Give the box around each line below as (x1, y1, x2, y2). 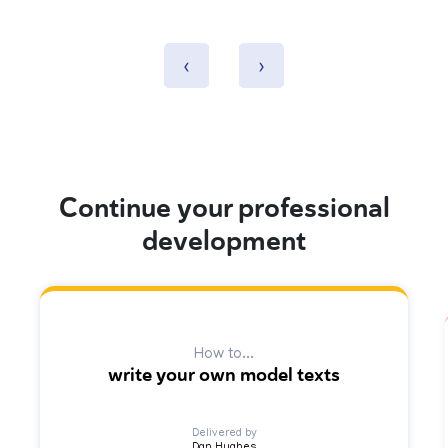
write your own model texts (108, 363, 340, 388)
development (142, 224, 306, 259)
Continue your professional (58, 191, 390, 226)
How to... (194, 347, 254, 364)
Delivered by (191, 428, 257, 441)
